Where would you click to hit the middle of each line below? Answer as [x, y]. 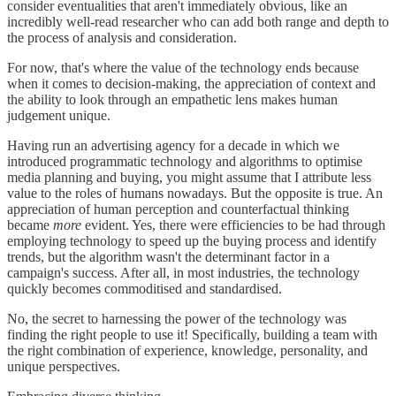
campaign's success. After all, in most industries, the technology [183, 272]
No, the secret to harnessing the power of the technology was [177, 318]
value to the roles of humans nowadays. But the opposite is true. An [195, 193]
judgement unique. [59, 115]
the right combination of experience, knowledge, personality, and [187, 350]
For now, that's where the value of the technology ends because [183, 67]
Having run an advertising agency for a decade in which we [173, 145]
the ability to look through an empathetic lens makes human [172, 99]
